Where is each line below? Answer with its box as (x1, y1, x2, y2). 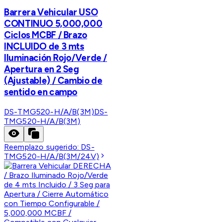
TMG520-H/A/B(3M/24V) (4, 152, 100, 162)
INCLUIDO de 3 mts (4, 41, 84, 53)
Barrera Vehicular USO (4, 6, 98, 18)
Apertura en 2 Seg (4, 63, 79, 75)
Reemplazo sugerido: (4, 142, 81, 152)
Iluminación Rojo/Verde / (4, 52, 108, 64)
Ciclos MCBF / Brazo (4, 29, 87, 41)
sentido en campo (4, 86, 78, 98)
